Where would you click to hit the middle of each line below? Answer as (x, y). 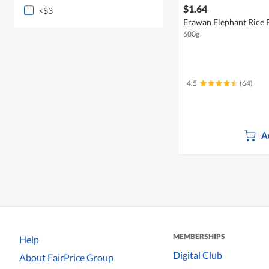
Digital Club (198, 255)
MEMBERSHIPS (199, 236)
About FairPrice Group (66, 258)
